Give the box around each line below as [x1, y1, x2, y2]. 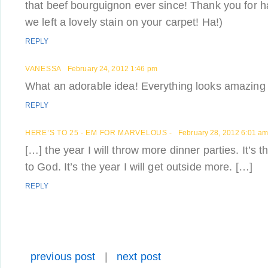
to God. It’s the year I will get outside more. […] [25, 161, 252, 173]
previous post [31, 251, 96, 263]
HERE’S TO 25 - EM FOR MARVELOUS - [25, 129, 173, 137]
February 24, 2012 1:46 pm [67, 65, 157, 73]
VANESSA [25, 65, 62, 73]
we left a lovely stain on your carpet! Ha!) [25, 16, 223, 28]
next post [116, 251, 162, 263]
